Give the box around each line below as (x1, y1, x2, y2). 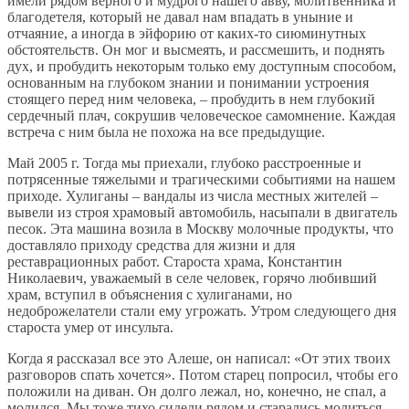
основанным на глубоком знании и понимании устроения (7, 75, 369, 91)
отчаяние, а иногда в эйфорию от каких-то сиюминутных (7, 26, 366, 42)
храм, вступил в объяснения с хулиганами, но (7, 287, 292, 303)
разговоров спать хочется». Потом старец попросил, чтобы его (7, 367, 398, 383)
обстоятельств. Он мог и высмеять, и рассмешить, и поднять (7, 42, 384, 58)
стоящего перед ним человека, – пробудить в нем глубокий (7, 91, 375, 108)
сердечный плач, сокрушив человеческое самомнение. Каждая (7, 108, 395, 124)
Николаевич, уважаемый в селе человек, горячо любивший (7, 270, 377, 287)
